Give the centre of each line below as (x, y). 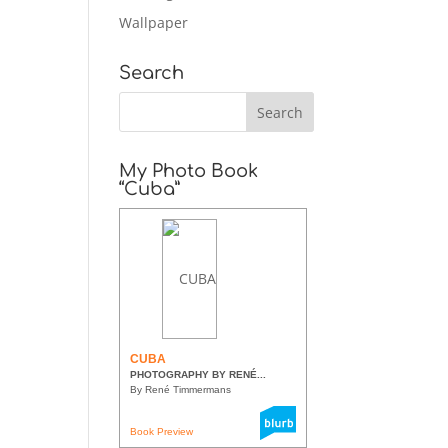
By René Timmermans (181, 389)
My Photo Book (189, 170)
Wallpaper (154, 22)
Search (152, 72)
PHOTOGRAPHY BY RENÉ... (198, 374)
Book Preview (162, 431)
